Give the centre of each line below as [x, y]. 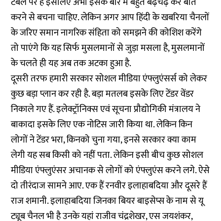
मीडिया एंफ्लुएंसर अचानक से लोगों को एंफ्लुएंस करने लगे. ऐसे [110, 170]
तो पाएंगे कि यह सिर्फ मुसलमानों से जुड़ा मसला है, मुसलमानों [108, 48]
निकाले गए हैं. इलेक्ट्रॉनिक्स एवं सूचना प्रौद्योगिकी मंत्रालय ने [106, 109]
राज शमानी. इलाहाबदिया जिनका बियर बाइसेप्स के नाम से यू [108, 201]
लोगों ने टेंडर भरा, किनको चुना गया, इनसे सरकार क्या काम [104, 140]
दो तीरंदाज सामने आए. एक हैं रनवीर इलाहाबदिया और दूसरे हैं [109, 186]
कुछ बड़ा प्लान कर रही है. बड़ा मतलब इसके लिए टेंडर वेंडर [103, 94]
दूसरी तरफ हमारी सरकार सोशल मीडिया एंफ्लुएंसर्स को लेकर [109, 79]
